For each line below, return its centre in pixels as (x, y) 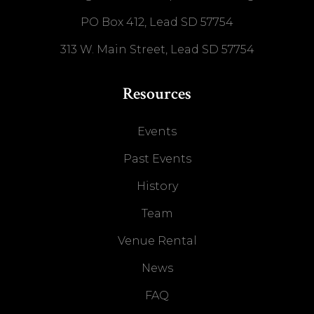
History (157, 186)
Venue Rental (157, 241)
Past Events (157, 159)
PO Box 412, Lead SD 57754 (157, 22)
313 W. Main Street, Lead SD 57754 (157, 50)
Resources (157, 94)
